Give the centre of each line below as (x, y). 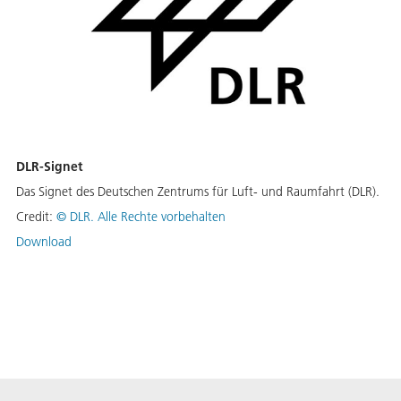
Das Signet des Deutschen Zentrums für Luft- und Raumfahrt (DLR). (198, 191)
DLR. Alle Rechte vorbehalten (148, 216)
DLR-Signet (49, 166)
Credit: (36, 216)
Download (44, 241)
